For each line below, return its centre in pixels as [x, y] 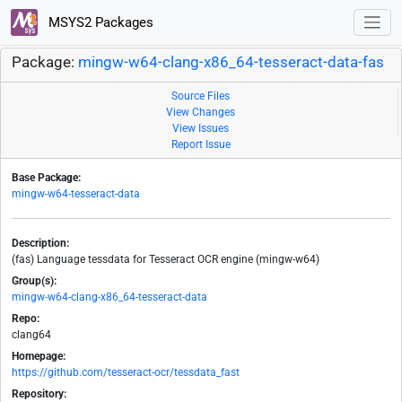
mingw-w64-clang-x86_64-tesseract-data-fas [231, 63]
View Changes [201, 113]
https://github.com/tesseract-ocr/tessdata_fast [126, 373]
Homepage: [39, 357]
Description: [40, 244]
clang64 [31, 335]
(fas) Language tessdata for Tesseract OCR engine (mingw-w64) [166, 260]
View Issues [201, 129]
